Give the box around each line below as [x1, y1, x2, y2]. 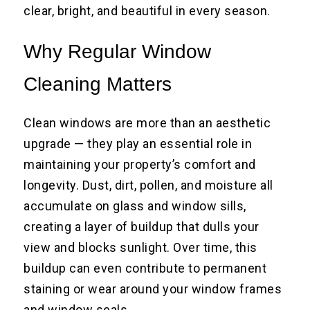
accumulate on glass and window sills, [24, 199, 246, 214]
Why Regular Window [24, 41, 212, 63]
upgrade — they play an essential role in [24, 136, 253, 152]
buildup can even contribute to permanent [24, 261, 267, 276]
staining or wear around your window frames [24, 282, 282, 297]
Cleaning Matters [24, 73, 172, 95]
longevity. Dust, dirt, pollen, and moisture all [24, 178, 273, 193]
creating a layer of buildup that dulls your [24, 219, 259, 235]
